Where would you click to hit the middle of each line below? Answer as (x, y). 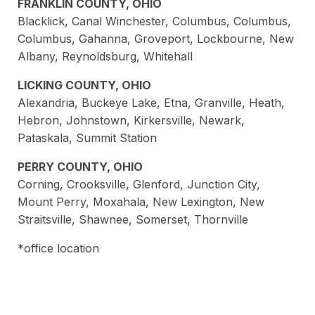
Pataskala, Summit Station (87, 138)
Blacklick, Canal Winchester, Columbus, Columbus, (154, 21)
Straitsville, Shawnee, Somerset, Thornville (133, 220)
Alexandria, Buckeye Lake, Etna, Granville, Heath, (151, 103)
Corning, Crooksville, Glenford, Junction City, (139, 185)
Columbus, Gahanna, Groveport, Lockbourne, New (156, 39)
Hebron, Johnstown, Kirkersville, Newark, (131, 121)
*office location (58, 249)
